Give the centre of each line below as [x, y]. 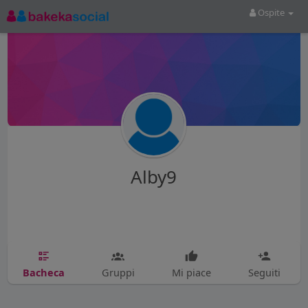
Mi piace [191, 272]
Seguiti [264, 272]
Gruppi [118, 272]
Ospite [272, 12]
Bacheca [43, 272]
